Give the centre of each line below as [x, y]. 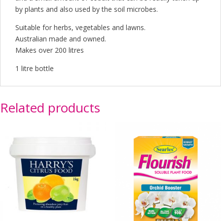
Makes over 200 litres [50, 50]
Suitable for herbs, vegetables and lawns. [80, 28]
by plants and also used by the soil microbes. [87, 9]
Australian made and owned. [61, 39]
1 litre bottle [35, 69]
